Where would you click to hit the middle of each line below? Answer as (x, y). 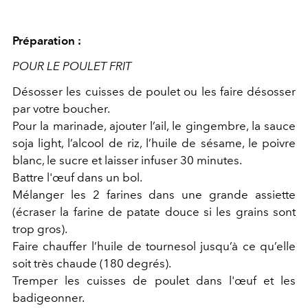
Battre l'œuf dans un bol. (77, 178)
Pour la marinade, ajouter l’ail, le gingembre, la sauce (154, 126)
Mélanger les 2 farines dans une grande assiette (154, 195)
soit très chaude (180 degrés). (92, 264)
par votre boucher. (61, 109)
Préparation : (47, 41)
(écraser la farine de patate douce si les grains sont (154, 212)
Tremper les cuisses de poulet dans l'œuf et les (154, 281)
